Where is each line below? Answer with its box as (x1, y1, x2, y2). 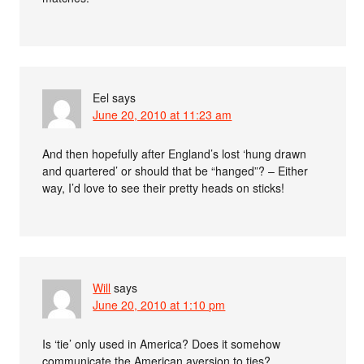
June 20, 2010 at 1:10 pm (93, 297, 226, 313)
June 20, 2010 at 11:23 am (93, 106, 232, 123)
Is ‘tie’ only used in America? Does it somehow (42, 336, 281, 352)
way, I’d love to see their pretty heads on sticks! (42, 180, 285, 196)
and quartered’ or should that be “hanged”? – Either (42, 162, 309, 179)
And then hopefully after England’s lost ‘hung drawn (42, 145, 307, 162)
